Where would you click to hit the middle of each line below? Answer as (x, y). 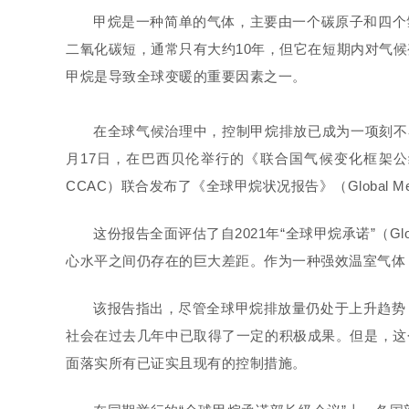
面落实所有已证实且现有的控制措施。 (186, 363)
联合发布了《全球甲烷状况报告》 (227, 186)
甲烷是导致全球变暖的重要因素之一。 (186, 76)
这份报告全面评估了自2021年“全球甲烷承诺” (235, 233)
